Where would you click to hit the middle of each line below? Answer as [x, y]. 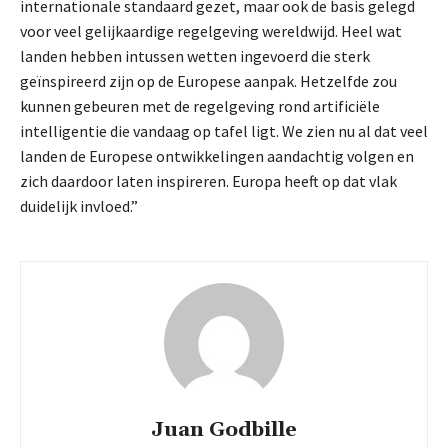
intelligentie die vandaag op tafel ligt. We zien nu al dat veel [224, 130]
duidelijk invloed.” [79, 205]
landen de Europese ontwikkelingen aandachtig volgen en [217, 155]
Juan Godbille [224, 429]
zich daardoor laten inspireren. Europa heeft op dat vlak [208, 180]
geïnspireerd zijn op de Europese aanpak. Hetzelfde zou [208, 80]
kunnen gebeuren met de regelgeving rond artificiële [200, 105]
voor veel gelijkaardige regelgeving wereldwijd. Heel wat [211, 30]
